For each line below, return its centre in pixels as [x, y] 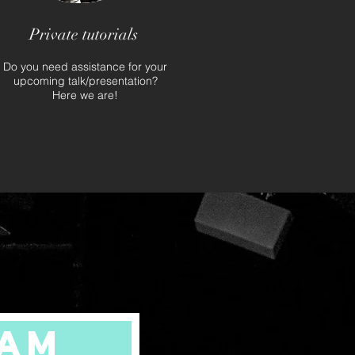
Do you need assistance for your [85, 67]
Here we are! [85, 95]
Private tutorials [83, 34]
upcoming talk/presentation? [85, 81]
